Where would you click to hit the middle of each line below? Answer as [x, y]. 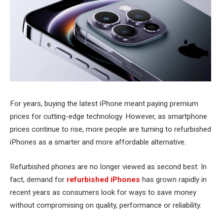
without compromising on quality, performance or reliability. [106, 205]
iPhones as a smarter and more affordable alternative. [98, 142]
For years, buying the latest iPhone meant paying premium [104, 104]
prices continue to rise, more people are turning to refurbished [110, 129]
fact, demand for [38, 179]
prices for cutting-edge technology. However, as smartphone [109, 116]
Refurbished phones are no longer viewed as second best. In [108, 166]
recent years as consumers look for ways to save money [103, 192]
